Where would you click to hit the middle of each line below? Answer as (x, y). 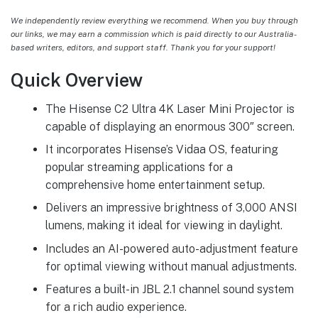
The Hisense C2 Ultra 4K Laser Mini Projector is (170, 109)
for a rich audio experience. (116, 307)
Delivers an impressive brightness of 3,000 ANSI (171, 208)
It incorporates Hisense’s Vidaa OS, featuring (161, 149)
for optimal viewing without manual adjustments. (171, 266)
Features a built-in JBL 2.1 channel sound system (169, 290)
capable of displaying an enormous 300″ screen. (170, 126)
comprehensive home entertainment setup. (155, 185)
